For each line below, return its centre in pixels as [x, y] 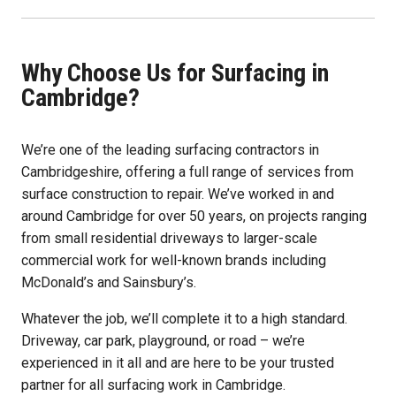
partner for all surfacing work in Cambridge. [153, 385]
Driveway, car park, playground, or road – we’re [163, 341]
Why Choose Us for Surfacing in [175, 73]
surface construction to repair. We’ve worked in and [178, 194]
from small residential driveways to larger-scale [169, 239]
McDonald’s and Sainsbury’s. [109, 283]
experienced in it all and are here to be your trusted [178, 363]
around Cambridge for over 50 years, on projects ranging [194, 217]
